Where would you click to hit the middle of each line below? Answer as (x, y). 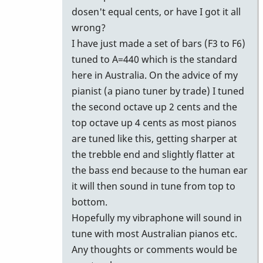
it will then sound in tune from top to (154, 186)
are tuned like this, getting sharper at (154, 139)
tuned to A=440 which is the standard (154, 60)
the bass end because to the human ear (160, 171)
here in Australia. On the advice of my (155, 75)
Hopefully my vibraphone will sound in (157, 218)
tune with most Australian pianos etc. (154, 234)
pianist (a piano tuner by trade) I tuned (158, 91)
